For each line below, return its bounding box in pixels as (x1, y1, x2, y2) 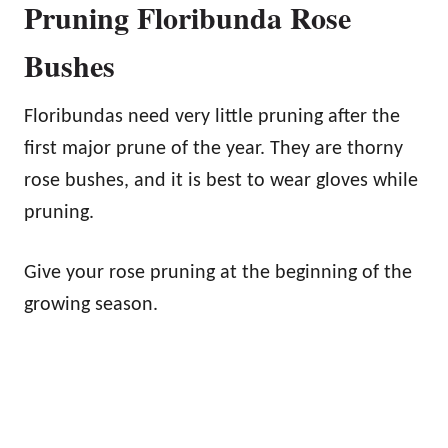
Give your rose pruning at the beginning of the (24, 262, 412, 283)
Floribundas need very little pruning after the (24, 106, 400, 127)
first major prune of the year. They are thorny (24, 138, 403, 159)
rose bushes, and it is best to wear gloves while (24, 170, 418, 191)
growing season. (24, 294, 158, 315)
